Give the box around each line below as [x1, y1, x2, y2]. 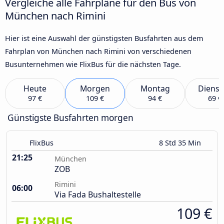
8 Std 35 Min [159, 138, 203, 148]
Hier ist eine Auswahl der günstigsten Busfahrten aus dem [5, 33, 203, 43]
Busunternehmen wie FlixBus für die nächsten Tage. [5, 59, 181, 69]
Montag [140, 83, 170, 94]
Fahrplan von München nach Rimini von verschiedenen [5, 46, 191, 56]
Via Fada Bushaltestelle [54, 189, 141, 200]
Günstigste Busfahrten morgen [7, 112, 133, 124]
